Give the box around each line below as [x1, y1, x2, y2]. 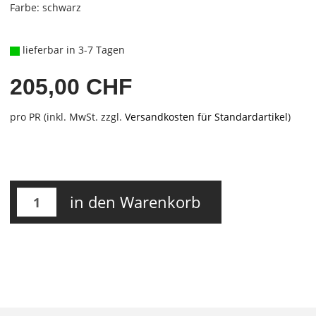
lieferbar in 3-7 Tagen [19, 43, 125, 56]
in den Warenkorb [69, 191, 200, 212]
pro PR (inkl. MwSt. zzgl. [9, 110, 125, 123]
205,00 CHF [9, 74, 133, 99]
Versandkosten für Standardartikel [124, 110, 288, 123]
